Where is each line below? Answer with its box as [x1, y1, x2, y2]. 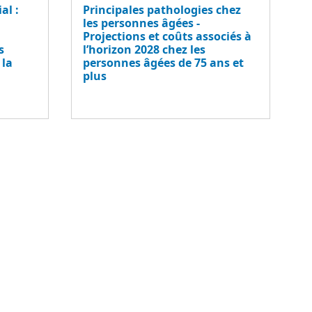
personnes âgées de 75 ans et [83, 54, 244, 70]
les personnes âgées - [83, 15, 200, 31]
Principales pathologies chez [83, 1, 241, 17]
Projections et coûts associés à [83, 28, 251, 44]
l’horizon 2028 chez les [83, 41, 205, 57]
